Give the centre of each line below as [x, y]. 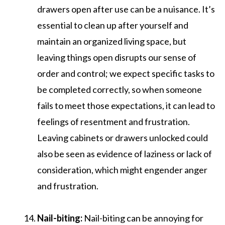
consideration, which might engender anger [122, 170]
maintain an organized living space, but [112, 41]
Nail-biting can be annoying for [143, 218]
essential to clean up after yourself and [113, 25]
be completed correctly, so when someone [120, 89]
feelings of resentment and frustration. [114, 121]
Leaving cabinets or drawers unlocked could [123, 137]
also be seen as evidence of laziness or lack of [125, 153]
